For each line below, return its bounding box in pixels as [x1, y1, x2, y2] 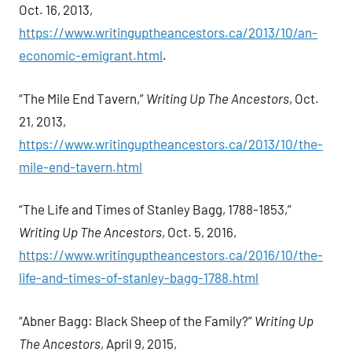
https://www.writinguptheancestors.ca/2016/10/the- [19, 247, 323, 263]
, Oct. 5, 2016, [162, 224, 236, 240]
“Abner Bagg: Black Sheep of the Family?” [19, 312, 255, 328]
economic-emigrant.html [19, 47, 163, 64]
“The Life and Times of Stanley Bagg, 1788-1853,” [19, 201, 291, 218]
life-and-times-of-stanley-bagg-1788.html [19, 269, 258, 286]
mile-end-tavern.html [19, 158, 142, 174]
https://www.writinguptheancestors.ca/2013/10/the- [19, 135, 323, 152]
